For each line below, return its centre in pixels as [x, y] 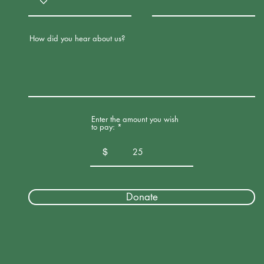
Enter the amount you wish [135, 119]
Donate [142, 197]
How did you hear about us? [77, 38]
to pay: [103, 126]
